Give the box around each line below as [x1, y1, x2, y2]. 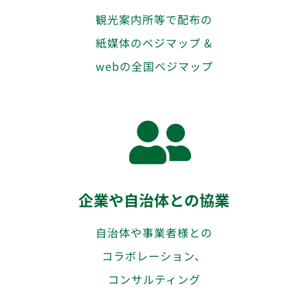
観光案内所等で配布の [96, 10, 212, 27]
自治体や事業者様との [96, 223, 212, 241]
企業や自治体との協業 [78, 188, 230, 210]
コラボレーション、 [102, 247, 206, 264]
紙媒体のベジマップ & [96, 34, 212, 51]
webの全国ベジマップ [95, 57, 213, 74]
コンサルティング [107, 270, 201, 287]
